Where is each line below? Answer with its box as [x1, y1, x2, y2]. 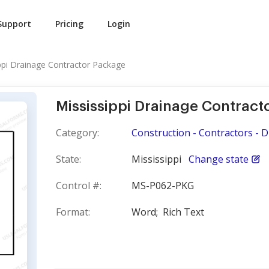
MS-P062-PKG [131, 179, 194, 192]
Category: [56, 126, 99, 139]
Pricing [55, 18, 83, 29]
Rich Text [163, 205, 204, 219]
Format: [56, 205, 90, 219]
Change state [189, 153, 249, 166]
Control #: [56, 179, 101, 192]
